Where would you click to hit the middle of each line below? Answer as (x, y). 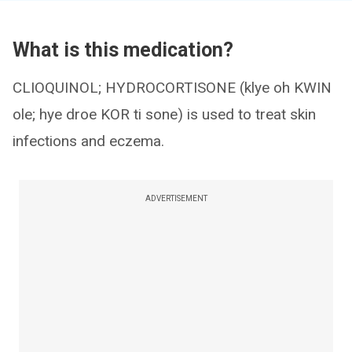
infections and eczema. (88, 141)
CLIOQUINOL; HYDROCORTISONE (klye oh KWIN (172, 88)
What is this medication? (123, 50)
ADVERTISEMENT (176, 198)
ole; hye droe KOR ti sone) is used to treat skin (164, 114)
